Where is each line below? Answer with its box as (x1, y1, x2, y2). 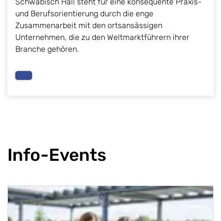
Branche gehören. (15, 44, 79, 54)
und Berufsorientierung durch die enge (15, 9, 153, 19)
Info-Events (7, 145, 107, 166)
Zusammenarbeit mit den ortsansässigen (15, 21, 162, 31)
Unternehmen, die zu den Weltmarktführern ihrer (15, 33, 189, 42)
